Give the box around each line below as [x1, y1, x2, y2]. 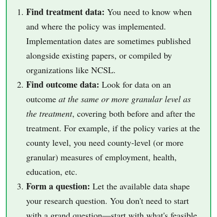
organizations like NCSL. [26, 63, 116, 76]
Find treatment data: [26, 5, 105, 18]
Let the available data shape [90, 180, 190, 192]
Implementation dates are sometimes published [26, 34, 191, 46]
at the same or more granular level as [59, 93, 191, 105]
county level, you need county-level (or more [26, 136, 184, 148]
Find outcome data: [26, 77, 99, 91]
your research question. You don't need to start [26, 194, 189, 206]
